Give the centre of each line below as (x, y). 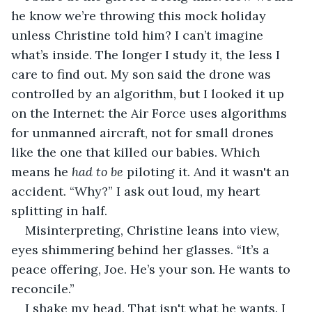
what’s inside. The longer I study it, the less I (147, 54)
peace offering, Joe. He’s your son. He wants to (153, 269)
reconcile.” (43, 288)
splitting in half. (59, 210)
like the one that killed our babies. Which (137, 152)
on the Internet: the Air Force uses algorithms (151, 113)
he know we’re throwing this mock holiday (140, 15)
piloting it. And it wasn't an (208, 171)
